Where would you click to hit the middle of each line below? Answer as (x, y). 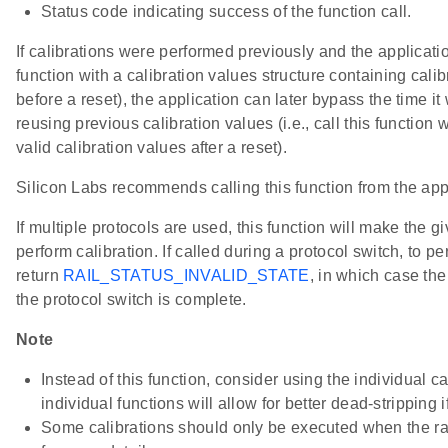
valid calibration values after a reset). (152, 148)
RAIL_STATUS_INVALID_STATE (186, 276)
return (40, 276)
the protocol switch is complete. (131, 300)
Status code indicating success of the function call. (226, 12)
